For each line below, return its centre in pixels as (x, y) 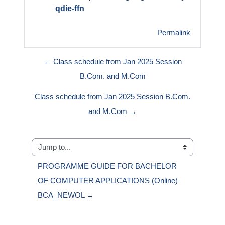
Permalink (174, 33)
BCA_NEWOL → (66, 196)
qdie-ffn (70, 9)
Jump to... (48, 152)
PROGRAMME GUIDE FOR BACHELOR (107, 166)
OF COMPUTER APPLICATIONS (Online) (108, 181)
